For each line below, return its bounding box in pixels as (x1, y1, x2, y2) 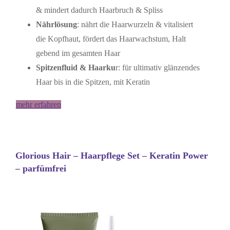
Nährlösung (35, 20, 77, 29)
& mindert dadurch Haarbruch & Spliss (35, 6, 163, 15)
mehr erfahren (15, 100, 61, 109)
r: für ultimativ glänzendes (115, 63, 200, 72)
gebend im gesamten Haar (35, 49, 120, 58)
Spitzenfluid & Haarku (35, 63, 116, 72)
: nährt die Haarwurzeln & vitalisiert (76, 20, 193, 29)
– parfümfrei (15, 163, 66, 174)
